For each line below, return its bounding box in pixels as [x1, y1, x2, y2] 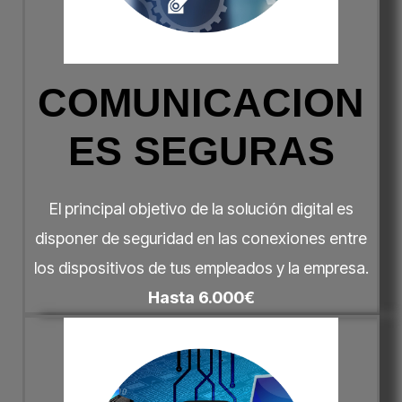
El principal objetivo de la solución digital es [48, 198, 354, 218]
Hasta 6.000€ [147, 287, 255, 307]
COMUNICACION [38, 79, 364, 126]
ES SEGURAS [67, 127, 335, 174]
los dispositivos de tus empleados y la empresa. [33, 258, 369, 277]
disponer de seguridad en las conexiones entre [35, 228, 367, 248]
